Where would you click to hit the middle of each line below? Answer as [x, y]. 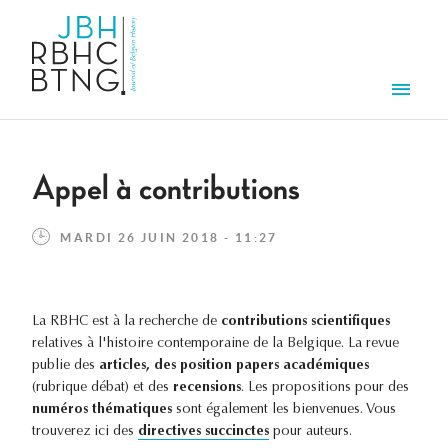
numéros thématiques [104, 410]
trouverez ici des [85, 432]
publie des [63, 366]
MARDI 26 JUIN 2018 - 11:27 [169, 238]
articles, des [137, 366]
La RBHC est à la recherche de [126, 322]
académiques [324, 366]
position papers [229, 366]
